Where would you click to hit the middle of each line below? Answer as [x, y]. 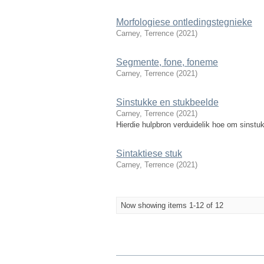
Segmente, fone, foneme [167, 62]
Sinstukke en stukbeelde [167, 102]
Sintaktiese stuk [149, 154]
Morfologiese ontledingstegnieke [184, 22]
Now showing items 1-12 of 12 [172, 205]
